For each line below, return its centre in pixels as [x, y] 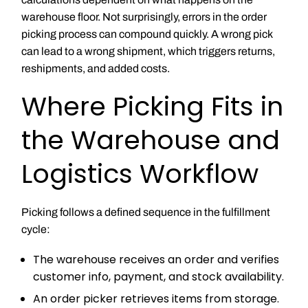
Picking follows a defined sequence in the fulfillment [145, 212]
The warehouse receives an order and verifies [156, 259]
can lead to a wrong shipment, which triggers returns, [148, 51]
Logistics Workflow [140, 174]
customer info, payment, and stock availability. [159, 276]
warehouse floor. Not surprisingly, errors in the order [144, 16]
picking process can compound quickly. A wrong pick [146, 34]
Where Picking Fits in [152, 107]
